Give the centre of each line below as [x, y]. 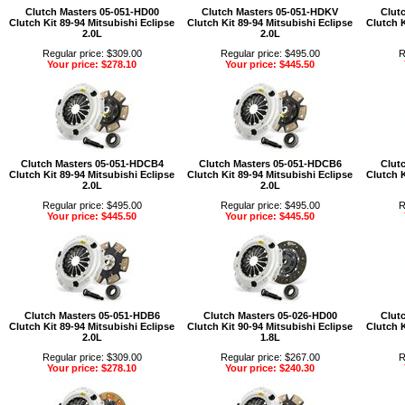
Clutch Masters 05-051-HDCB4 [92, 163]
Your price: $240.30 [270, 367]
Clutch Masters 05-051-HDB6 [92, 315]
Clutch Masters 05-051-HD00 [92, 11]
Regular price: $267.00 [270, 357]
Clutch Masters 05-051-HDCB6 [270, 163]
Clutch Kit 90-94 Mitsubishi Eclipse [270, 326]
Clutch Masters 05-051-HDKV [270, 11]
